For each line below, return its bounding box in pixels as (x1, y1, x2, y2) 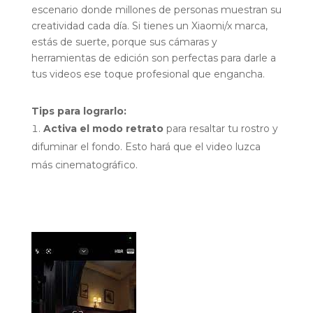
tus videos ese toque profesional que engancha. (31, 68, 265, 81)
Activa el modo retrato (43, 122, 163, 136)
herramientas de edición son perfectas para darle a (31, 52, 276, 65)
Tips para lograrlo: (31, 105, 126, 118)
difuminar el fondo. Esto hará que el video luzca (31, 140, 261, 154)
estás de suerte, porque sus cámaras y (31, 36, 217, 49)
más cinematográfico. (31, 159, 138, 172)
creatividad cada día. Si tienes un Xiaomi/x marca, (31, 20, 268, 33)
